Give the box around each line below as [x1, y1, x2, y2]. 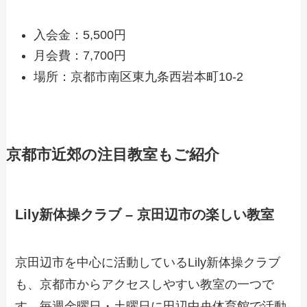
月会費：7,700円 [34, 49, 127, 63]
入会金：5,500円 [34, 28, 127, 42]
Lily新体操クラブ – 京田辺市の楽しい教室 [15, 207, 275, 223]
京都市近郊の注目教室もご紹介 [5, 146, 219, 163]
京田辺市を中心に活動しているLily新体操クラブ [15, 255, 281, 269]
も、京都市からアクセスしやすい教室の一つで [15, 277, 275, 291]
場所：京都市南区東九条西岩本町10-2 [34, 69, 244, 84]
